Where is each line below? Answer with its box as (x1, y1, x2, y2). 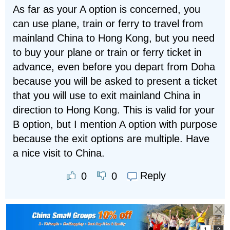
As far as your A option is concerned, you (13, 4, 200, 15)
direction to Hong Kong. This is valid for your (13, 104, 215, 116)
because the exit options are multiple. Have (13, 133, 209, 144)
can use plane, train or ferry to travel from (13, 18, 203, 29)
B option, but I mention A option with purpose (13, 119, 217, 130)
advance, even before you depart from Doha (13, 61, 215, 72)
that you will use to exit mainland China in (13, 90, 201, 101)
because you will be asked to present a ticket (13, 75, 217, 87)
